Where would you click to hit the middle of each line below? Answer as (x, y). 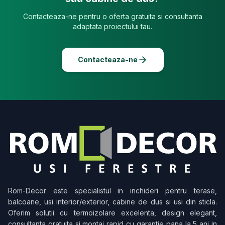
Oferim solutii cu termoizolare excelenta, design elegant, (113, 213)
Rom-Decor (27, 191)
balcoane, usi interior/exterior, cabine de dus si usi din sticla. (113, 202)
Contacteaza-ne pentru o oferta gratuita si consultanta (113, 16)
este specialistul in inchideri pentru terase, (132, 191)
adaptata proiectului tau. (113, 26)
